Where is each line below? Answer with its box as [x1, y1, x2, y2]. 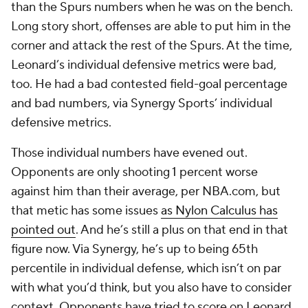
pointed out [11, 222, 76, 238]
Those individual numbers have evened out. [11, 145, 247, 161]
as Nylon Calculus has [161, 203, 278, 219]
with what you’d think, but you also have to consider [11, 280, 291, 296]
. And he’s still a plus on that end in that [76, 222, 288, 238]
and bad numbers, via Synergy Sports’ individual [11, 96, 272, 111]
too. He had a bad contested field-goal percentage [11, 76, 287, 92]
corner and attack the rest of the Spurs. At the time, [11, 38, 292, 54]
